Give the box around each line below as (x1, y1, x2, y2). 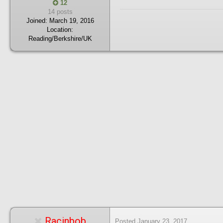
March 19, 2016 (49, 16, 94, 24)
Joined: (26, 16, 47, 24)
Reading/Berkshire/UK (28, 34, 92, 42)
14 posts (47, 7, 73, 15)
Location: (47, 25, 73, 33)
